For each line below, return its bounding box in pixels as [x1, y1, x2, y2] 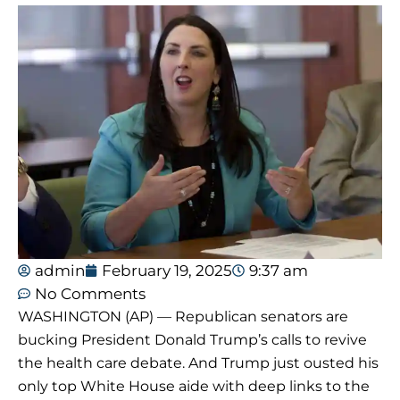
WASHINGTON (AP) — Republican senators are [18, 307, 348, 325]
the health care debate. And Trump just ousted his [18, 354, 379, 371]
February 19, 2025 [102, 261, 232, 279]
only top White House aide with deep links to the [18, 377, 370, 395]
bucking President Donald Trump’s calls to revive [18, 330, 367, 348]
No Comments [35, 284, 146, 303]
